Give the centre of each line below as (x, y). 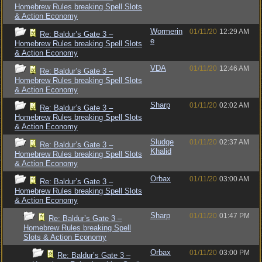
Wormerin (166, 31)
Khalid (161, 151)
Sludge (162, 142)
